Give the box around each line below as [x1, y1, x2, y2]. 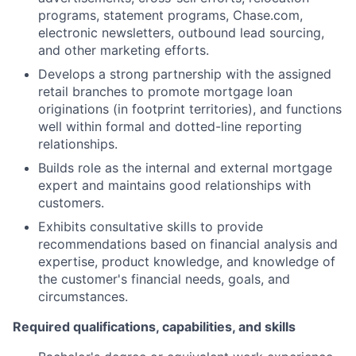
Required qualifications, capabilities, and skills [13, 318, 296, 335]
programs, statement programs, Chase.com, [38, 6, 303, 23]
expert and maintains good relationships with [38, 176, 311, 193]
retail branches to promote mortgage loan [38, 83, 292, 99]
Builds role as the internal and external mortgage [38, 159, 332, 176]
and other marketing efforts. [38, 41, 209, 58]
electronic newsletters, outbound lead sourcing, [38, 24, 324, 41]
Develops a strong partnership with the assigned [38, 65, 331, 82]
